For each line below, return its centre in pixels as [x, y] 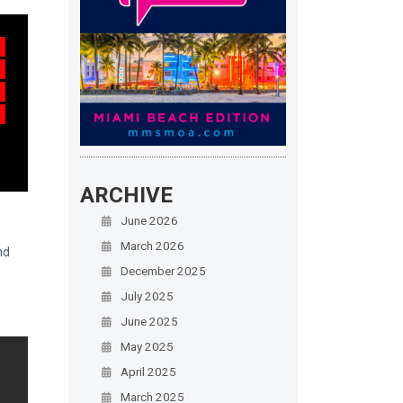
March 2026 [152, 245]
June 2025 [149, 321]
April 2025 [148, 371]
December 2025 [163, 270]
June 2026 [149, 220]
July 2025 [147, 296]
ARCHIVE [126, 195]
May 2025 [147, 346]
